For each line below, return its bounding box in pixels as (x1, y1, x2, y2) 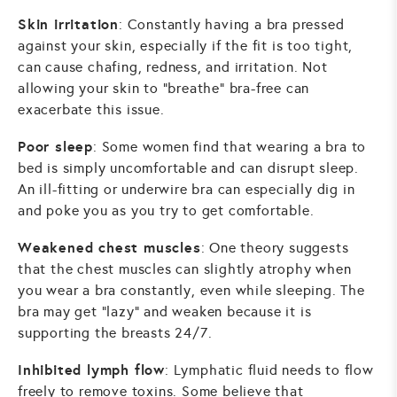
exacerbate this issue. (18, 101, 165, 119)
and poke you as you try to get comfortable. (18, 202, 315, 220)
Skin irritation (18, 15, 119, 35)
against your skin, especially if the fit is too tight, (18, 37, 354, 55)
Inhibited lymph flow (18, 360, 165, 379)
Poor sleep (18, 137, 93, 157)
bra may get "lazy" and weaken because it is (18, 303, 312, 321)
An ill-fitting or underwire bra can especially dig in (18, 181, 355, 198)
